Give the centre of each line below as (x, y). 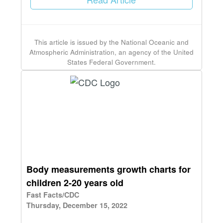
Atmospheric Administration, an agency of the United (111, 52)
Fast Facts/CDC (53, 195)
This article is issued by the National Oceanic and (111, 42)
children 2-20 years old (75, 183)
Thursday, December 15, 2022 (77, 205)
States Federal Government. (111, 62)
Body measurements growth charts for (109, 169)
